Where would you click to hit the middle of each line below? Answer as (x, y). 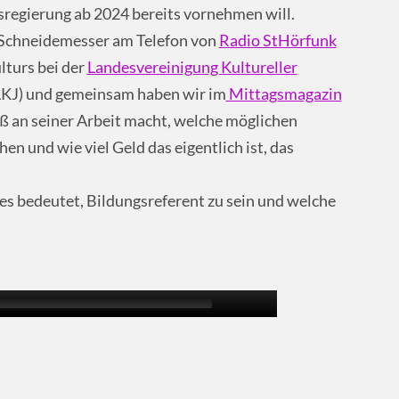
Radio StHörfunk (277, 41)
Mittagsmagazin (284, 94)
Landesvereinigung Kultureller (192, 68)
